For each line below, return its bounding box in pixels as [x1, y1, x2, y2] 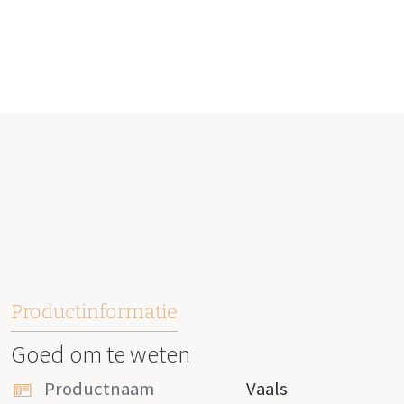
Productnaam [44, 377, 155, 401]
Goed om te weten [11, 338, 190, 370]
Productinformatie [11, 300, 178, 325]
